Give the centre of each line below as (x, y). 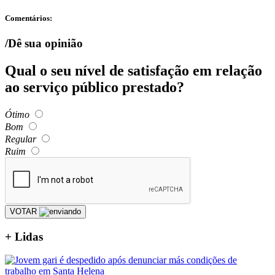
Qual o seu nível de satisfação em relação (134, 70)
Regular (21, 139)
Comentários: (29, 18)
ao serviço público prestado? (95, 87)
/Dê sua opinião (44, 43)
